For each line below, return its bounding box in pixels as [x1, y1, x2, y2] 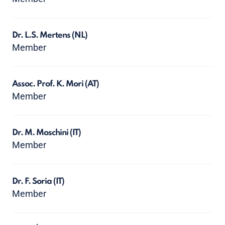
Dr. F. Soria [12, 177, 53, 186]
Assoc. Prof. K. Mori [12, 80, 85, 88]
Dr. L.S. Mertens [12, 31, 72, 40]
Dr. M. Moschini [12, 129, 70, 137]
